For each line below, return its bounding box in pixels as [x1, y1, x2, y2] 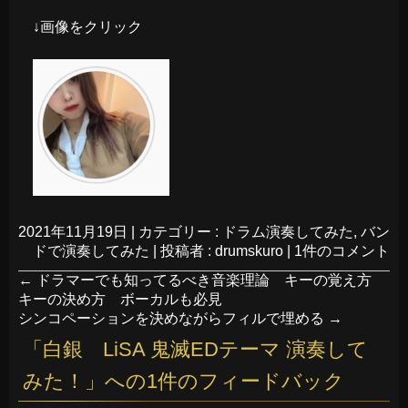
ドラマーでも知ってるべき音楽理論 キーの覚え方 [33, 271, 386, 288]
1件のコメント [294, 242, 390, 259]
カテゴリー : [138, 223, 222, 240]
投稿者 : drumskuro [160, 242, 287, 259]
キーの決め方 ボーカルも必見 [18, 291, 222, 307]
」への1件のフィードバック [85, 369, 344, 393]
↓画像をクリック [33, 18, 142, 35]
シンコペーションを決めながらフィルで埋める [18, 310, 328, 326]
